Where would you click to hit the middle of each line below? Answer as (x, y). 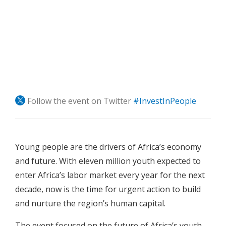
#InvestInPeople (165, 101)
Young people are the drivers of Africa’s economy (108, 147)
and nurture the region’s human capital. (91, 203)
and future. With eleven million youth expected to (108, 161)
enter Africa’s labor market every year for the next (110, 175)
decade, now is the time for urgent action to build (108, 189)
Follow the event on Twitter (80, 101)
